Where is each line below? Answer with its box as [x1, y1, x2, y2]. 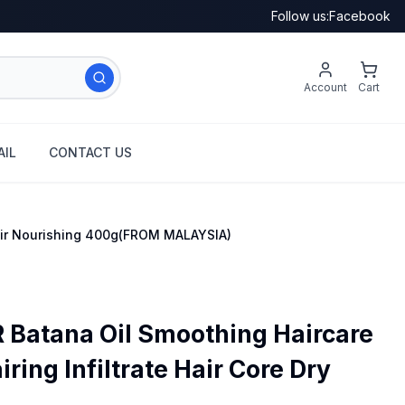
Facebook [329, 8, 391, 24]
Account [304, 80, 347, 95]
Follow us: [271, 8, 329, 24]
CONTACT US [49, 145, 132, 161]
